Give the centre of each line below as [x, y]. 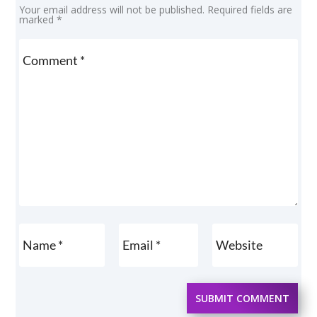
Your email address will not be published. [112, 10]
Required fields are [250, 10]
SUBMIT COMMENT [242, 298]
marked [38, 19]
